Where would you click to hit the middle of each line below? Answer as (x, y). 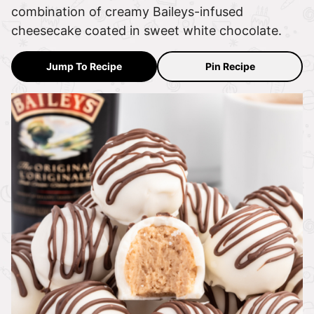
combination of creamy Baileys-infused (127, 12)
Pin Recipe (230, 67)
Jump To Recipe (84, 67)
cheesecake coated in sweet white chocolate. (146, 31)
